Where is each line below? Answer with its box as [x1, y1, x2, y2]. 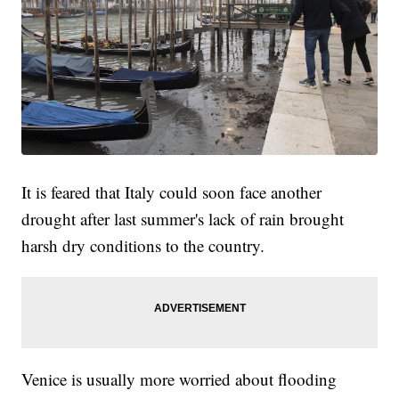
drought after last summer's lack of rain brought [21, 208, 345, 231]
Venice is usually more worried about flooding [21, 368, 338, 391]
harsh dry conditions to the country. [21, 234, 265, 257]
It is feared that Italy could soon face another [21, 181, 322, 204]
